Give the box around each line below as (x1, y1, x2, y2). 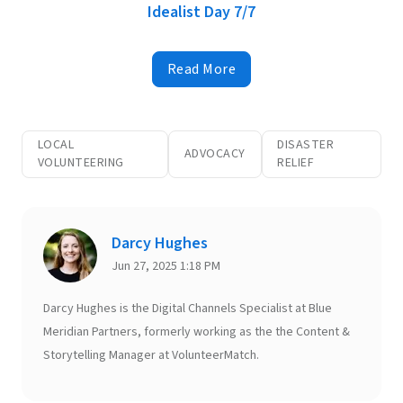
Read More (166, 58, 237, 79)
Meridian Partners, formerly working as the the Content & (43, 322, 350, 341)
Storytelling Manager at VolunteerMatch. (43, 345, 259, 364)
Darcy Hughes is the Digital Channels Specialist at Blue (43, 299, 332, 318)
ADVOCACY (184, 145, 246, 164)
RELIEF (277, 154, 315, 173)
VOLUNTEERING (37, 154, 124, 173)
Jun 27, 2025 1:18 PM (112, 256, 220, 275)
